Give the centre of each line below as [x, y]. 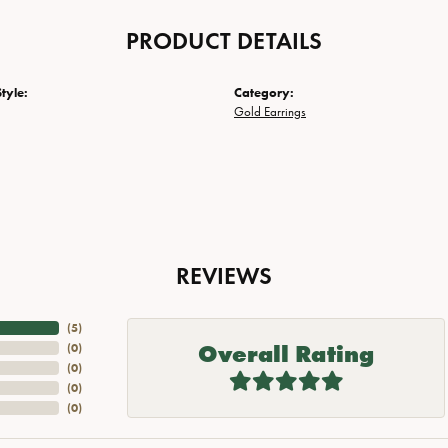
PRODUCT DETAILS [224, 41]
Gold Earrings [270, 112]
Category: [264, 93]
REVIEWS [224, 276]
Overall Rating [286, 354]
